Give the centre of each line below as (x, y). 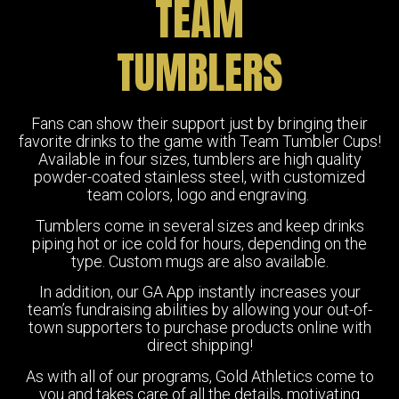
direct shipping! (199, 346)
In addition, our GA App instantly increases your (199, 292)
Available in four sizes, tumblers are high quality (199, 159)
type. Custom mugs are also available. (199, 261)
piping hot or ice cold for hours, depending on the (199, 243)
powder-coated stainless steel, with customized (199, 177)
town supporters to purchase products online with (199, 328)
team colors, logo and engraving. (199, 195)
